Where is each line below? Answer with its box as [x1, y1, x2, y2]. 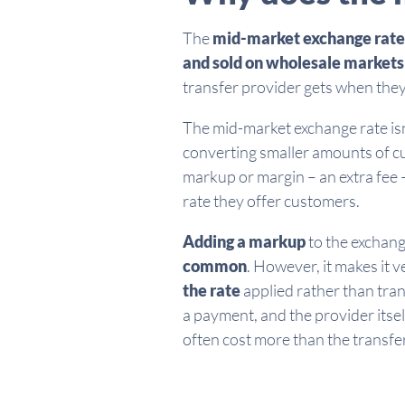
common [183, 256, 247, 277]
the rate [183, 280, 240, 301]
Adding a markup [183, 231, 306, 252]
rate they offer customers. [183, 191, 360, 212]
